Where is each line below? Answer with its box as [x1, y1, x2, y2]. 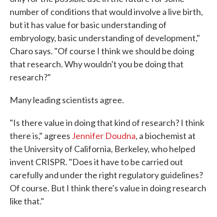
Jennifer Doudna [72, 130, 136, 141]
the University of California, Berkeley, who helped [10, 143, 195, 154]
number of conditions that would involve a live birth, [10, 6, 203, 17]
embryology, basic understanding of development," [10, 32, 200, 43]
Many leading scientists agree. [10, 94, 124, 105]
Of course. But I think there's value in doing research [10, 183, 206, 193]
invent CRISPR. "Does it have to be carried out [10, 156, 183, 167]
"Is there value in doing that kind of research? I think [10, 117, 204, 128]
